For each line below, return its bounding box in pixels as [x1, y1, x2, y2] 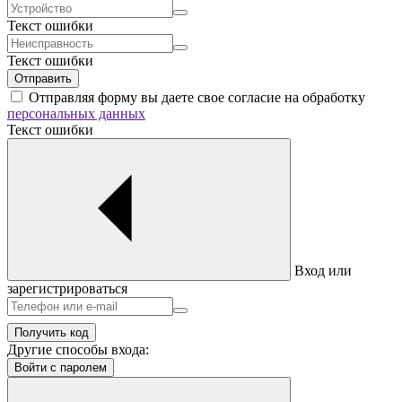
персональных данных [7, 106, 145, 122]
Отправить [14, 72, 72, 86]
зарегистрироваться [7, 281, 127, 297]
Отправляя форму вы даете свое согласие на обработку [25, 90, 365, 106]
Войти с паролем [14, 361, 107, 375]
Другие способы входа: [7, 342, 149, 358]
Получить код [14, 326, 89, 340]
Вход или [291, 263, 352, 279]
